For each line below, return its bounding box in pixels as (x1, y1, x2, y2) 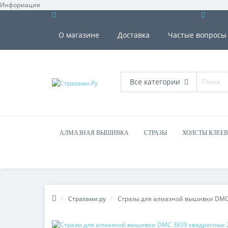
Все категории (129, 76, 180, 87)
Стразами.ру (68, 194, 106, 203)
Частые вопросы (168, 30, 226, 40)
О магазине (59, 30, 99, 40)
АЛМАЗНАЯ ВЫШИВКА (60, 129, 129, 136)
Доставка (118, 30, 150, 40)
